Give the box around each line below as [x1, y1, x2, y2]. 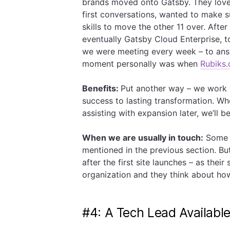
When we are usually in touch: [82, 132, 203, 143]
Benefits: [82, 83, 121, 93]
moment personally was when [82, 59, 200, 69]
